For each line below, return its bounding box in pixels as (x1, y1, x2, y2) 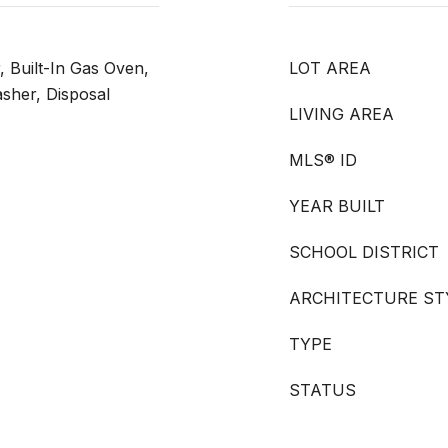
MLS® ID (289, 150, 357, 170)
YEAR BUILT (289, 196, 385, 216)
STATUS (289, 380, 356, 400)
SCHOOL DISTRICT (289, 242, 439, 262)
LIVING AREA (289, 104, 394, 124)
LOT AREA (289, 58, 371, 78)
